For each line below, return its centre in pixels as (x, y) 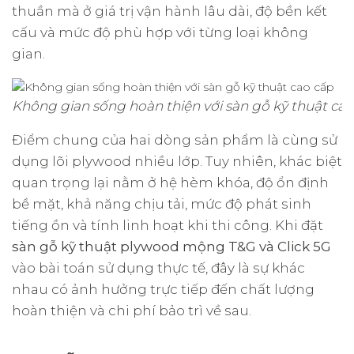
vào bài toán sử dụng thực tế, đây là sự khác (158, 268)
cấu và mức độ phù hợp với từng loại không (160, 32)
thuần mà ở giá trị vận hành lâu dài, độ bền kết (169, 11)
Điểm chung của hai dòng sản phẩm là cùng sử (175, 140)
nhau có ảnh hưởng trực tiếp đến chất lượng (163, 290)
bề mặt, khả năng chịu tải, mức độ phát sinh (162, 204)
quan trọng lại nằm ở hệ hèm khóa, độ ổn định (170, 183)
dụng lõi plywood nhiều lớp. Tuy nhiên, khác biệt (177, 162)
